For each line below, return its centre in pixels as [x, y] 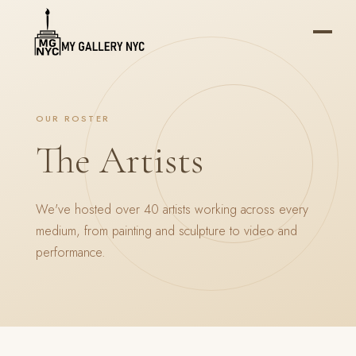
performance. [70, 252]
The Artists [119, 161]
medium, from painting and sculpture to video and [166, 231]
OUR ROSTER [73, 118]
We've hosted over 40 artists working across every [172, 209]
